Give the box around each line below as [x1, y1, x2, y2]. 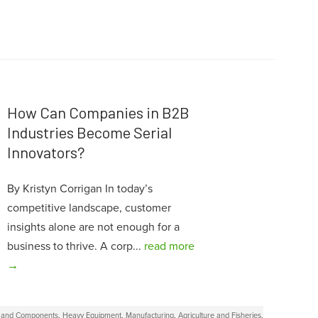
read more [143, 238, 194, 253]
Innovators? [6, 142, 85, 161]
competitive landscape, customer [6, 200, 171, 215]
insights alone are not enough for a [6, 219, 180, 234]
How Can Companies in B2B [6, 102, 190, 121]
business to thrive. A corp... [6, 238, 144, 253]
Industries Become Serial [6, 122, 172, 141]
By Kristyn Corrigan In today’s [6, 181, 153, 196]
